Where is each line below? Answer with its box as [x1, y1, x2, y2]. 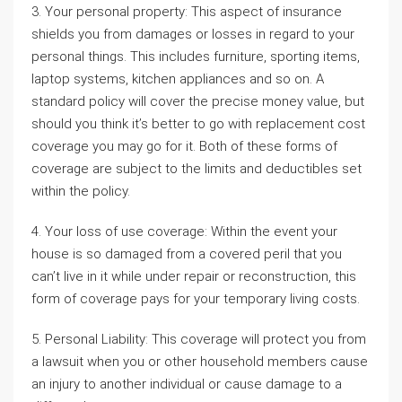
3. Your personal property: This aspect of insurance [31, 4, 342, 20]
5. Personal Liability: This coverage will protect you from [31, 331, 366, 347]
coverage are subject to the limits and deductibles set [31, 161, 362, 177]
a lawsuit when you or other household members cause [31, 354, 368, 370]
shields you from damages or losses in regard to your [31, 26, 354, 42]
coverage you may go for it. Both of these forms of [31, 138, 337, 154]
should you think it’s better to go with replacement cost [31, 116, 365, 132]
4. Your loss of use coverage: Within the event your [31, 223, 337, 240]
